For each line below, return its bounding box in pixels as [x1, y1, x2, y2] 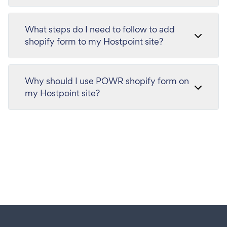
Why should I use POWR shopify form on [25, 75, 189, 87]
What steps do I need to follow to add [25, 23, 175, 35]
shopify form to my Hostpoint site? [25, 35, 163, 47]
